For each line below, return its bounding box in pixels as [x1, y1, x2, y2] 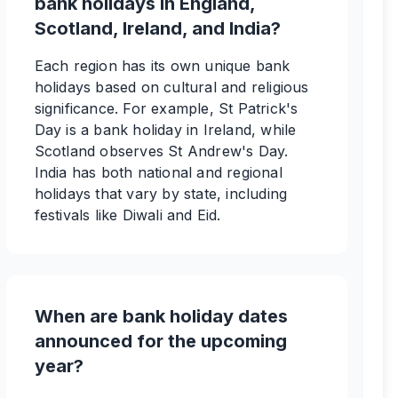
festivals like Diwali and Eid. [34, 206, 221, 224]
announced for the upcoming [34, 330, 287, 352]
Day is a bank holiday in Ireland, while [34, 121, 297, 139]
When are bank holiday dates [34, 306, 288, 327]
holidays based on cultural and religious [34, 78, 309, 96]
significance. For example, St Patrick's [34, 99, 298, 117]
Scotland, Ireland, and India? [34, 18, 281, 39]
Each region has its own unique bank [34, 57, 291, 75]
